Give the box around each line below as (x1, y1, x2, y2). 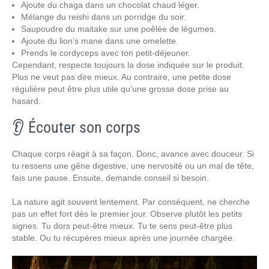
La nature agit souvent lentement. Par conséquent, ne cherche (12, 197, 250, 207)
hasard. (12, 96, 41, 106)
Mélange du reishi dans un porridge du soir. (21, 12, 186, 22)
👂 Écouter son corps (12, 118, 141, 136)
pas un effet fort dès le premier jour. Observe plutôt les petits (12, 209, 242, 219)
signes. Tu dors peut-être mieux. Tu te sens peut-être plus (12, 221, 232, 231)
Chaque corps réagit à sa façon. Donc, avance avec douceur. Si (12, 149, 254, 159)
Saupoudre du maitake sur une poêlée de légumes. (21, 24, 216, 34)
